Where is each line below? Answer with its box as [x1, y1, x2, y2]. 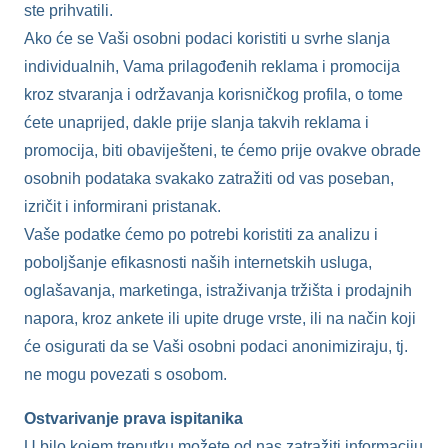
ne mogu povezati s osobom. [24, 365, 227, 383]
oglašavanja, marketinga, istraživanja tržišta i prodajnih [24, 281, 412, 299]
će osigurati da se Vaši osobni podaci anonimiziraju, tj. [24, 337, 408, 355]
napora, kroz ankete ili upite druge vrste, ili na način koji [24, 309, 416, 327]
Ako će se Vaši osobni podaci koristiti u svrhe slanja [24, 29, 390, 47]
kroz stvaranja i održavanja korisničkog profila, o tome [24, 85, 403, 103]
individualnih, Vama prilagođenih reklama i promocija [24, 57, 400, 75]
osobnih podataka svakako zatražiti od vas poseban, [24, 169, 394, 187]
